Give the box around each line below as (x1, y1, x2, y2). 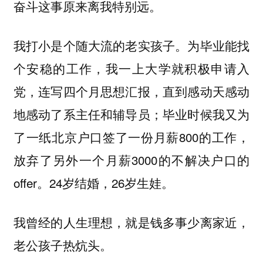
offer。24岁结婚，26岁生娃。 (13, 174, 174, 192)
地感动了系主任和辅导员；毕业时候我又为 (13, 105, 250, 123)
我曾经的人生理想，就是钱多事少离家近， (13, 213, 250, 231)
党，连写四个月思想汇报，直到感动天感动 (13, 82, 250, 100)
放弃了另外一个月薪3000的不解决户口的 (13, 151, 250, 169)
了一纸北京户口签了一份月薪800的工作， (13, 128, 250, 146)
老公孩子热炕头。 (13, 235, 112, 254)
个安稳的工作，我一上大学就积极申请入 (13, 59, 250, 77)
